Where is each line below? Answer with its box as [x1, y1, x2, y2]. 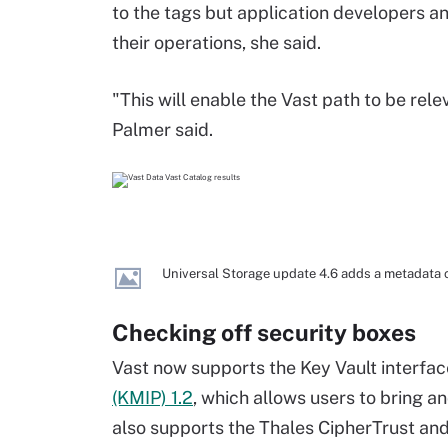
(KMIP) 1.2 [112, 387, 193, 408]
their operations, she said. [112, 32, 321, 53]
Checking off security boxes [112, 319, 416, 346]
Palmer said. [112, 119, 213, 140]
